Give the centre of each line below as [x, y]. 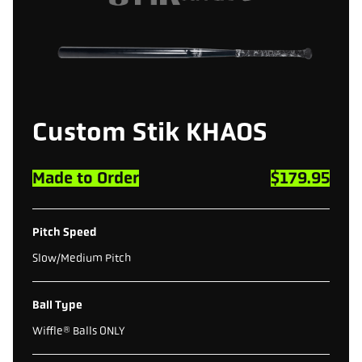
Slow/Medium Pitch [82, 257]
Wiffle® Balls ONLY [78, 330]
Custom [79, 131]
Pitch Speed [65, 232]
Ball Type [57, 305]
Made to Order [86, 177]
